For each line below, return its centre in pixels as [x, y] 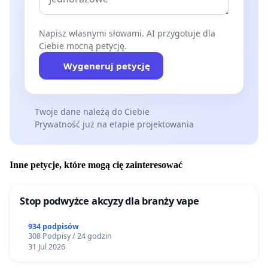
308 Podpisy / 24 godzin [70, 236]
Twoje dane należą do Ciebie [92, 112]
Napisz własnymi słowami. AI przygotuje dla [127, 33]
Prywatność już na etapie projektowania [114, 124]
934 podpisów [53, 227]
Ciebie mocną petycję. [83, 46]
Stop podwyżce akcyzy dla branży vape [109, 200]
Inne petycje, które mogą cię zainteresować [96, 165]
